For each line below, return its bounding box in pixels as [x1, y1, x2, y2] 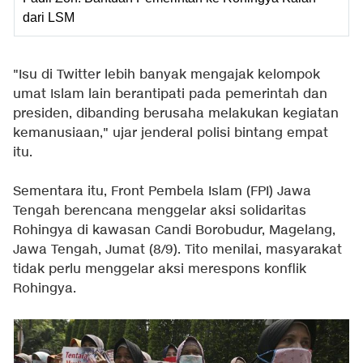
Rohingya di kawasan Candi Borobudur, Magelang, [13, 222, 335, 240]
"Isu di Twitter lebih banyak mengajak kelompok [13, 66, 320, 84]
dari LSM [23, 11, 75, 25]
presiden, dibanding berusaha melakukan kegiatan [13, 105, 339, 123]
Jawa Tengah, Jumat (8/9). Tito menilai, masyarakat [13, 241, 342, 259]
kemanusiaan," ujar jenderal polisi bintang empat [13, 125, 328, 143]
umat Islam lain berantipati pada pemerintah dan [13, 86, 327, 104]
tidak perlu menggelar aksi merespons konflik [13, 261, 306, 279]
